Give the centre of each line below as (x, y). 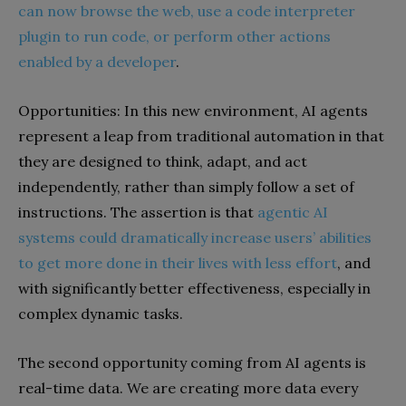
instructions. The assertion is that (138, 212)
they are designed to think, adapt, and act (163, 161)
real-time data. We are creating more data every (188, 388)
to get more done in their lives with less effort (178, 263)
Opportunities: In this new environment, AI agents (193, 111)
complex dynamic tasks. (101, 314)
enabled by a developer (97, 62)
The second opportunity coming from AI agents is (192, 362)
